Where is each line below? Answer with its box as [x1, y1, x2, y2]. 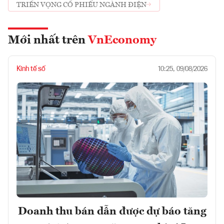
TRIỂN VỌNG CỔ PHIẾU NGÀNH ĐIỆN [16, 1, 146, 8]
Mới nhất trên [8, 34, 88, 47]
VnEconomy [88, 34, 156, 47]
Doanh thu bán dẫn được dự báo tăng [17, 205, 206, 217]
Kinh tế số [16, 65, 45, 73]
